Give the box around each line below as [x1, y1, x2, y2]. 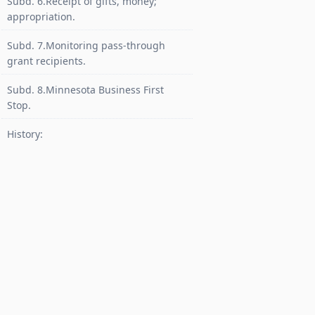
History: [7, 127, 43, 141]
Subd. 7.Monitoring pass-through [7, 39, 165, 52]
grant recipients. [7, 54, 86, 67]
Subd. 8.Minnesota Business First [7, 83, 164, 96]
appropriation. [7, 10, 75, 23]
